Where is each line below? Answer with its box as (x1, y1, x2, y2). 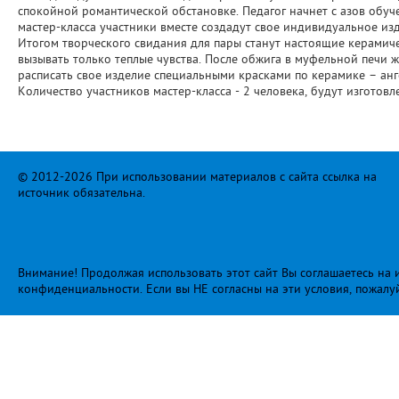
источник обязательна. (18, 186, 145, 199)
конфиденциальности (18, 282, 140, 296)
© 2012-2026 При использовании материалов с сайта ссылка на (18, 170, 377, 183)
